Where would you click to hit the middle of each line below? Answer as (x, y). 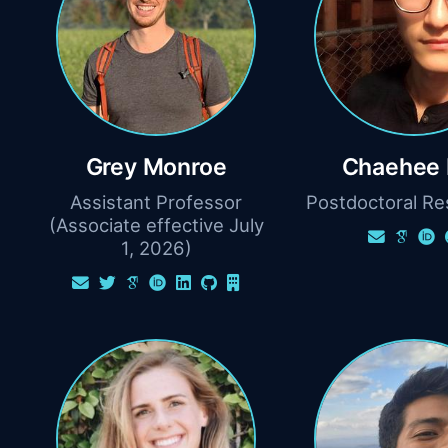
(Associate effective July (156, 224)
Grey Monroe (156, 166)
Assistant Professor (156, 201)
